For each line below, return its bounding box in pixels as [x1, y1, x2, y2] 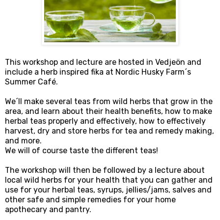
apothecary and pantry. [5, 205, 91, 215]
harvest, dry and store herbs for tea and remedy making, [5, 126, 214, 136]
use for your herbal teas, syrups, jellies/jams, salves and [5, 185, 212, 195]
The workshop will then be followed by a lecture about [5, 165, 205, 175]
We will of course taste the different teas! [5, 146, 158, 156]
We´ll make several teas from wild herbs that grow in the [5, 97, 213, 107]
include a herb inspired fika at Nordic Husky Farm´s [5, 67, 191, 77]
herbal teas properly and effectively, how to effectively [5, 116, 206, 126]
